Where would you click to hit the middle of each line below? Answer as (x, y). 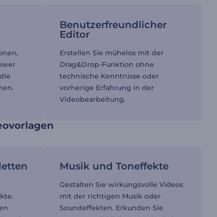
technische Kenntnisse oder (109, 76)
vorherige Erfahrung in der (107, 88)
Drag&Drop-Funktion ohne (107, 64)
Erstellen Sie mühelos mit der (111, 53)
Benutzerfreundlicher (113, 25)
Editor (74, 34)
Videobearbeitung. (92, 99)
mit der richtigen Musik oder (110, 196)
